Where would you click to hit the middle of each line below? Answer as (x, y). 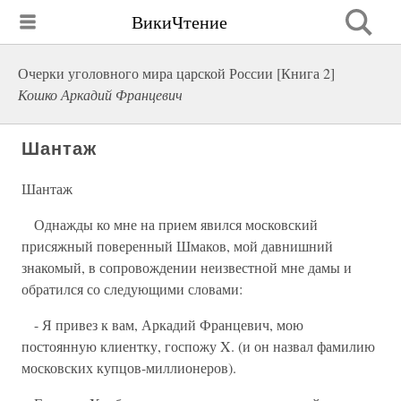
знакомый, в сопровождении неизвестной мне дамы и (187, 267)
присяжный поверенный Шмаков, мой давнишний (177, 246)
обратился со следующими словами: (132, 289)
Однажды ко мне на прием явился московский (170, 224)
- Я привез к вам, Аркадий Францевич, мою (162, 324)
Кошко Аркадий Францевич (100, 94)
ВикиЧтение (179, 21)
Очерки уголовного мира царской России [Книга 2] (176, 73)
